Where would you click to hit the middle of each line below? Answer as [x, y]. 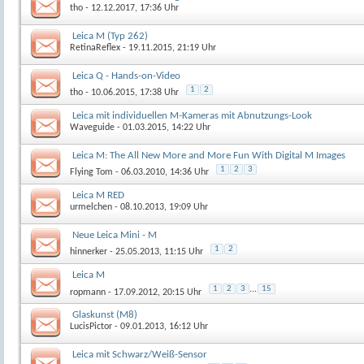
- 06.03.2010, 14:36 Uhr [161, 172]
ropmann [88, 292]
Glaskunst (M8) [105, 314]
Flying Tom [91, 172]
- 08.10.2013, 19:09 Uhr [160, 207]
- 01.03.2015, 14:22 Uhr [162, 127]
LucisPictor [91, 326]
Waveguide [92, 127]
